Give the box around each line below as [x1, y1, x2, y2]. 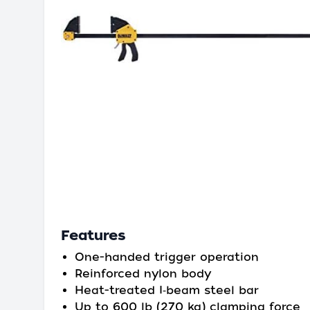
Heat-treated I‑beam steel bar [75, 284, 259, 297]
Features [61, 227, 126, 244]
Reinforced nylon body [75, 267, 211, 280]
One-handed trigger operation [75, 250, 259, 264]
